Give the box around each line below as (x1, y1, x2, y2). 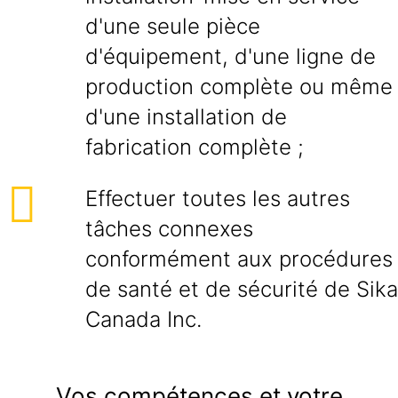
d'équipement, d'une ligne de (85, 44, 376, 69)
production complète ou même (85, 74, 393, 99)
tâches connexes (85, 216, 253, 242)
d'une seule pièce (85, 13, 260, 39)
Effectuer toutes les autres (85, 186, 350, 211)
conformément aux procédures (85, 246, 393, 272)
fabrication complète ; (85, 134, 304, 160)
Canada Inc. (85, 306, 202, 332)
